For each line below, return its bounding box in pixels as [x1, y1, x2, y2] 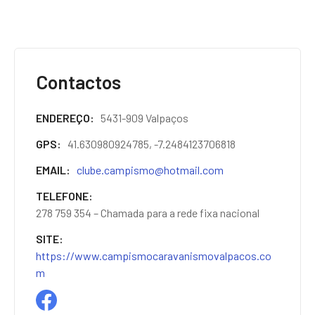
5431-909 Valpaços [101, 111, 188, 125]
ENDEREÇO [36, 111, 90, 125]
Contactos [36, 70, 121, 93]
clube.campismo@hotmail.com [77, 162, 224, 176]
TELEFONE [36, 188, 89, 202]
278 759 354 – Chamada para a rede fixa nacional [36, 205, 259, 219]
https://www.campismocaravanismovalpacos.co [36, 248, 271, 262]
